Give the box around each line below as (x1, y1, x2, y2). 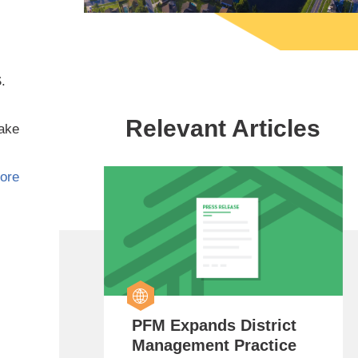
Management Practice (131, 336, 296, 354)
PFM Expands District (131, 316, 296, 334)
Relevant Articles (125, 115, 320, 142)
